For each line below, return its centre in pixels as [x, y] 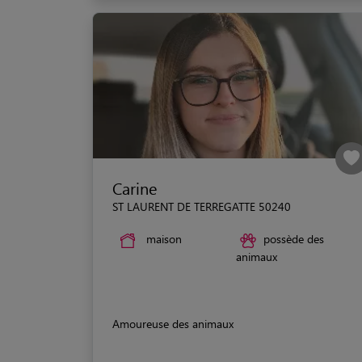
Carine [135, 188]
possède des [294, 239]
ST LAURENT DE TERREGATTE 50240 [202, 207]
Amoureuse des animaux [173, 323]
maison [164, 239]
